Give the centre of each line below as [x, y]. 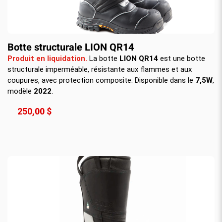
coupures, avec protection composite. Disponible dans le [101, 80]
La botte [103, 58]
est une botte [182, 58]
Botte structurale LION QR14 [71, 47]
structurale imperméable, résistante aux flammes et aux [100, 69]
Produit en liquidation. [47, 58]
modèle [21, 91]
